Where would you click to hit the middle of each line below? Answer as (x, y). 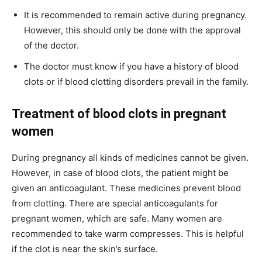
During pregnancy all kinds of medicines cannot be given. (130, 158)
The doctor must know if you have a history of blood (131, 67)
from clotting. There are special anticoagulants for (115, 204)
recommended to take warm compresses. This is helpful (128, 234)
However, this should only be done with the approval (132, 30)
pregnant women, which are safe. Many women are (117, 219)
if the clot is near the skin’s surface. (85, 249)
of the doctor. (51, 46)
